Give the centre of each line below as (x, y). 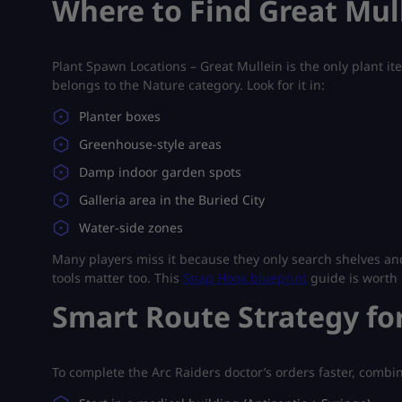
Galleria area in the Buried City (172, 199)
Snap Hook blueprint (245, 277)
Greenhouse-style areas (150, 144)
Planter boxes (120, 116)
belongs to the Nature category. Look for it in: (188, 84)
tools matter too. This (118, 277)
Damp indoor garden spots (160, 171)
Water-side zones (131, 227)
